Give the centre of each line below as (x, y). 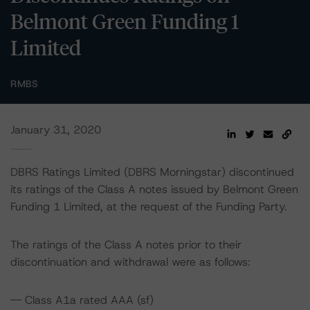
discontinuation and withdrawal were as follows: (130, 262)
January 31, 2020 (56, 130)
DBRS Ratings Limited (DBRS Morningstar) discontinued (152, 172)
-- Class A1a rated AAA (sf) (82, 300)
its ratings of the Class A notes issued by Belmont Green (154, 189)
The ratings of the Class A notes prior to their (126, 245)
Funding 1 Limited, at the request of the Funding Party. (149, 207)
